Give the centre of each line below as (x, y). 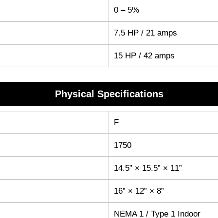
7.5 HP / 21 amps (145, 33)
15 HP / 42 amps (144, 55)
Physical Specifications (109, 94)
